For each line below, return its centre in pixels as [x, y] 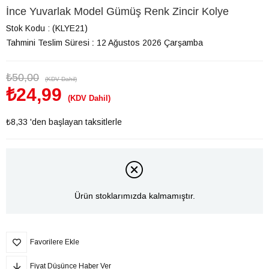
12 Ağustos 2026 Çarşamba [150, 43]
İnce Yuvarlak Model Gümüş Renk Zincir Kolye [117, 11]
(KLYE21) [70, 28]
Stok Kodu [26, 28]
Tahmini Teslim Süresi [48, 43]
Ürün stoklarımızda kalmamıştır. [134, 196]
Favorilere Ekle [55, 242]
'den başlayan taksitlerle [76, 122]
